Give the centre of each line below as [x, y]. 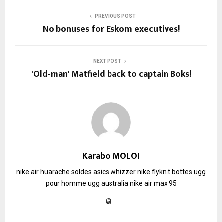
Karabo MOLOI [111, 156]
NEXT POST [107, 61]
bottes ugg [189, 172]
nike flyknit [154, 172]
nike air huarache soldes [54, 172]
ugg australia [108, 183]
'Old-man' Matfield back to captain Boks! [111, 74]
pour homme [66, 183]
